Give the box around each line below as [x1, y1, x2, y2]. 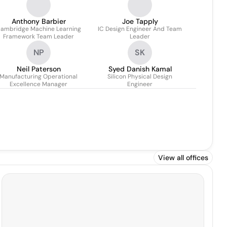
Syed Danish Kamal [108, 64, 172, 73]
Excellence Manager [10, 80, 67, 88]
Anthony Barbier [11, 17, 66, 26]
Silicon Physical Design [107, 72, 172, 81]
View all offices [158, 153, 208, 162]
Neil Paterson [16, 64, 61, 73]
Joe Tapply [122, 17, 158, 26]
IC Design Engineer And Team [98, 25, 182, 33]
